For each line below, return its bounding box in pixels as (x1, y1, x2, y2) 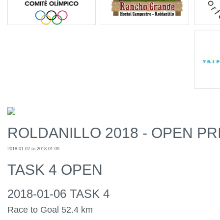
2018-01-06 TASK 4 (7, 187, 110, 200)
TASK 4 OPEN (7, 162, 103, 178)
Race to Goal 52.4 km (7, 205, 93, 215)
